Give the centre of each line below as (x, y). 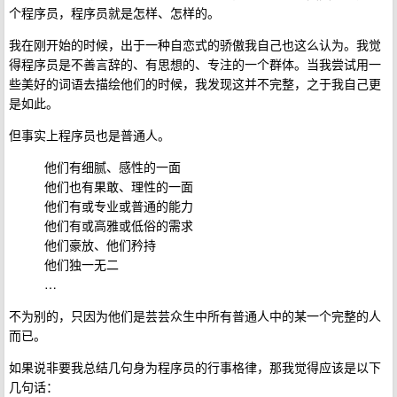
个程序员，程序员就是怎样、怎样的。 (114, 12)
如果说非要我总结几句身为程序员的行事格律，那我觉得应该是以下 (195, 366)
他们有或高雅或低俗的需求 (119, 225)
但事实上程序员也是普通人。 (90, 134)
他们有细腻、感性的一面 (113, 166)
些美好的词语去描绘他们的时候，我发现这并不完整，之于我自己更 (195, 83)
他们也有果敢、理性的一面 (119, 186)
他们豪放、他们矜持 (100, 244)
